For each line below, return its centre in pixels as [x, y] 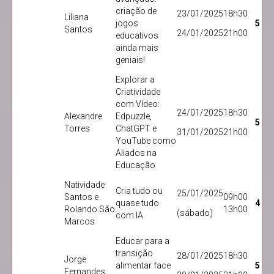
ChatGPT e [136, 129]
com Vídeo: [138, 104]
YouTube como [146, 141]
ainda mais [137, 48]
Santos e [81, 197]
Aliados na [136, 153]
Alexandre [83, 117]
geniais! [130, 60]
